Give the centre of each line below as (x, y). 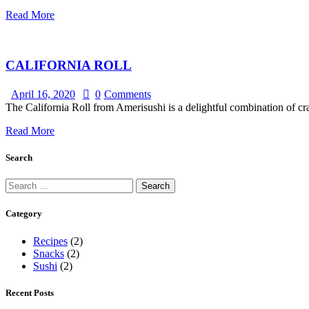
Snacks (49, 253)
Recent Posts (30, 292)
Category (24, 214)
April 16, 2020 (43, 94)
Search (19, 158)
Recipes (50, 241)
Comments (127, 94)
